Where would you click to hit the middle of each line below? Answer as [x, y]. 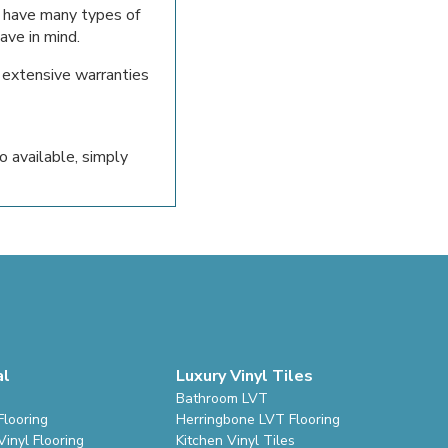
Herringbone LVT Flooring [258, 419]
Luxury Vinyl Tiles [245, 375]
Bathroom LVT [222, 398]
